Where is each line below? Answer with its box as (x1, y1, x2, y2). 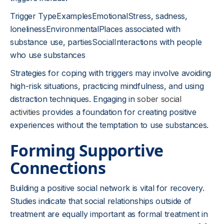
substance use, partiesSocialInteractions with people (10, 37, 202, 47)
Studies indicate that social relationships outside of (10, 196, 192, 206)
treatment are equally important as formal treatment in (10, 209, 208, 219)
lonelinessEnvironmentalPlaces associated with (10, 24, 180, 34)
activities (10, 107, 40, 117)
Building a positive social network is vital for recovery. (10, 183, 204, 193)
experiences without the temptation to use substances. (10, 120, 209, 130)
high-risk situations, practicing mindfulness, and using (10, 81, 204, 91)
